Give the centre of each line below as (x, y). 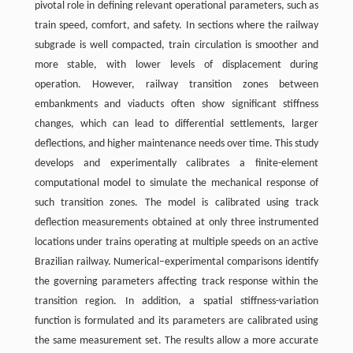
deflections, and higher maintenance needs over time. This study (176, 144)
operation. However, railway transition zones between (176, 85)
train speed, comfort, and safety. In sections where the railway (176, 26)
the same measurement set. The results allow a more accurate (176, 341)
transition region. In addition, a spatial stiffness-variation (176, 302)
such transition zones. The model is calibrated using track (176, 203)
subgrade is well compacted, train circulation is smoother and (176, 46)
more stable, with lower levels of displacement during (176, 65)
